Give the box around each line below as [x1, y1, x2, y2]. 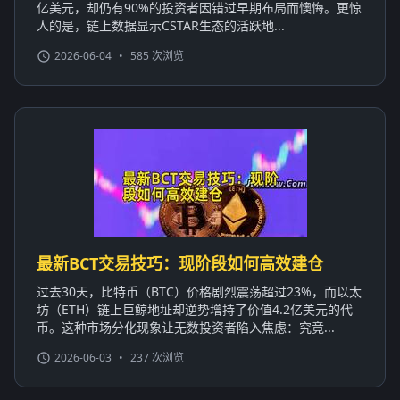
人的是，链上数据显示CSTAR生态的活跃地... [37, 16, 285, 34]
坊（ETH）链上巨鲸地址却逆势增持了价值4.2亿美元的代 [37, 300, 353, 318]
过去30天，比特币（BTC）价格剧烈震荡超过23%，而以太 [37, 282, 362, 300]
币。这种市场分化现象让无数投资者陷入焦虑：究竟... [37, 318, 335, 336]
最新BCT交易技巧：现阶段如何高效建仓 [37, 252, 323, 274]
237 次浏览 [130, 349, 184, 365]
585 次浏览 [130, 47, 184, 63]
